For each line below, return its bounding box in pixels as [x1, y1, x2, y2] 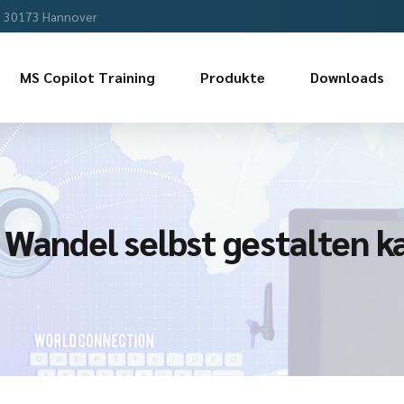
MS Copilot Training [20, 68, 155, 87]
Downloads [310, 68, 384, 87]
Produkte [200, 68, 265, 87]
